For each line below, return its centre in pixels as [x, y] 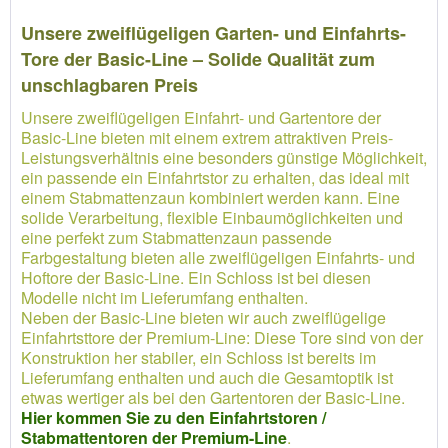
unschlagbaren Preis [109, 85]
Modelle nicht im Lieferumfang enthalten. [164, 297]
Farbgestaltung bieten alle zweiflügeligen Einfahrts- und [218, 257]
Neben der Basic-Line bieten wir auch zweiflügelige [203, 317]
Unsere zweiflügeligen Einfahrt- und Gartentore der [201, 117]
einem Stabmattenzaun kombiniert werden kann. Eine [210, 197]
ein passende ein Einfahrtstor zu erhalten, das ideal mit [215, 177]
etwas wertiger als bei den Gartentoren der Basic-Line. [213, 397]
